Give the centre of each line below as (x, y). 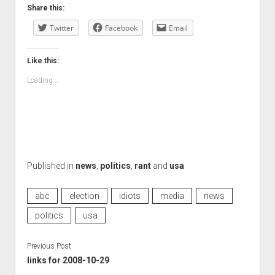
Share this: (45, 8)
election (84, 196)
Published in (51, 166)
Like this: (43, 61)
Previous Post (49, 246)
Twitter (61, 28)
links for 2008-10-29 (68, 260)
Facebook (121, 28)
